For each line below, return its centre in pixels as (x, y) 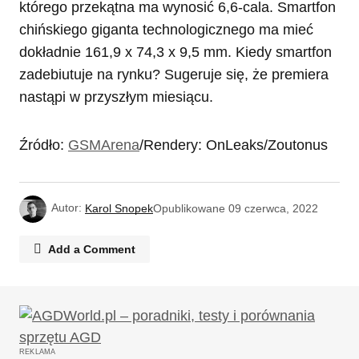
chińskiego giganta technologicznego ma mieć (166, 30)
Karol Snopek (119, 208)
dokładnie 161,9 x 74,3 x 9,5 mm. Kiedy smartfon (175, 52)
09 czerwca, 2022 (273, 208)
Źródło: (44, 145)
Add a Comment (92, 250)
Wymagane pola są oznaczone (128, 333)
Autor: (67, 208)
